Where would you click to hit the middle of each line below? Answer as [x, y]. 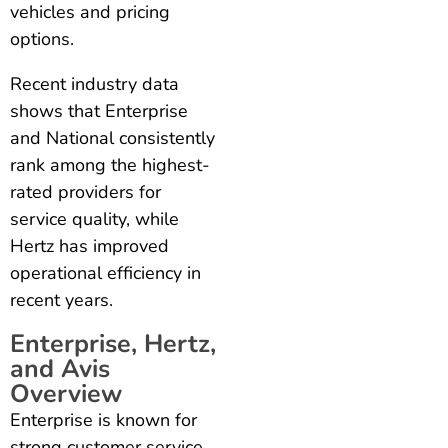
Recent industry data [94, 83]
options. [42, 38]
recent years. [61, 299]
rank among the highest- [110, 164]
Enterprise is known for [103, 419]
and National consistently [112, 137]
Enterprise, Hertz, [113, 343]
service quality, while [94, 218]
